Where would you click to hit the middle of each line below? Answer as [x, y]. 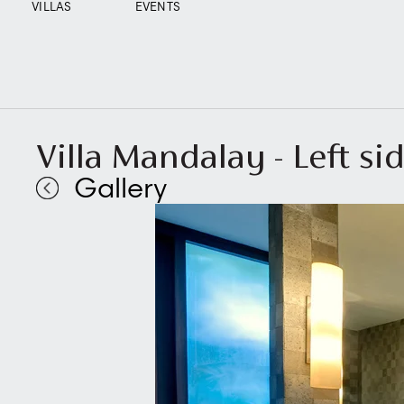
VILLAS [52, 8]
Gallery [118, 190]
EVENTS [158, 8]
